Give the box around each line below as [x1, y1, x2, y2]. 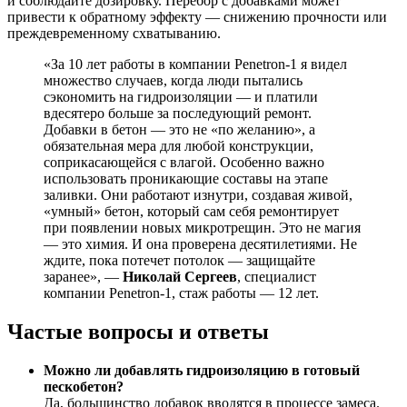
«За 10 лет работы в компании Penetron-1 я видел [44, 56, 347, 73]
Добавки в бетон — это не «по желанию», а [44, 122, 315, 138]
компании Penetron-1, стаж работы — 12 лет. [44, 285, 319, 302]
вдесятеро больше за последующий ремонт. [44, 105, 312, 122]
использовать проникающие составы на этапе [44, 171, 328, 187]
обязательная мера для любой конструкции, [44, 138, 313, 154]
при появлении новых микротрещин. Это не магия [44, 220, 361, 236]
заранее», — [44, 269, 123, 285]
